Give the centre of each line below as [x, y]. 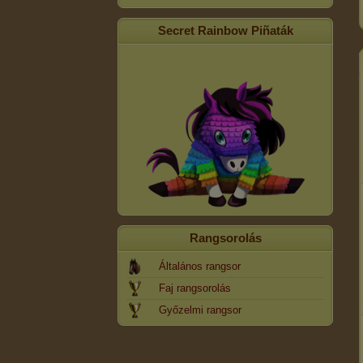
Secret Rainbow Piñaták [225, 30]
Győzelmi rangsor [200, 310]
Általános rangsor [200, 266]
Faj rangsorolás [195, 288]
